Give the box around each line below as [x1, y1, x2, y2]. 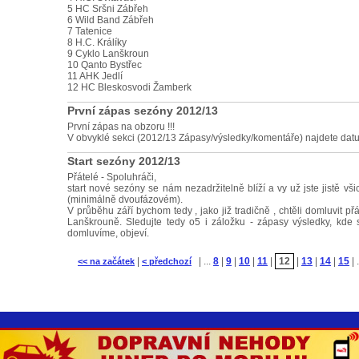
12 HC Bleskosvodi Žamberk [67, 82, 192, 93]
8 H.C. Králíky [67, 37, 127, 48]
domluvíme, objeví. [67, 228, 149, 239]
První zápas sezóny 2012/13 [67, 104, 218, 117]
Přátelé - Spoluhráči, [67, 171, 156, 183]
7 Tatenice [67, 26, 112, 37]
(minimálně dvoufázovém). [67, 194, 183, 205]
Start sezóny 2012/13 [67, 155, 180, 167]
